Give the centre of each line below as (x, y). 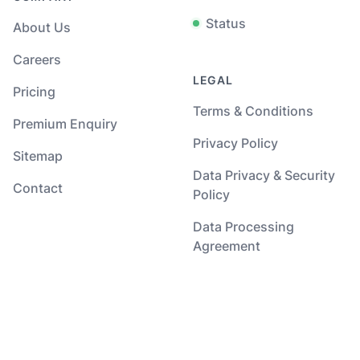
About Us (42, 28)
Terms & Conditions (253, 111)
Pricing (34, 92)
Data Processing (243, 227)
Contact (38, 188)
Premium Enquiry (65, 124)
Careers (37, 60)
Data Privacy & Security (264, 176)
